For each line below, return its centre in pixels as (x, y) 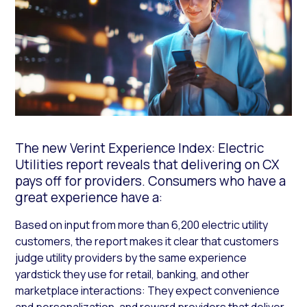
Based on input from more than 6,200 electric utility (142, 224)
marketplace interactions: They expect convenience (148, 290)
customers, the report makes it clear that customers (147, 241)
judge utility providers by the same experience (131, 257)
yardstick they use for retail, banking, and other (133, 274)
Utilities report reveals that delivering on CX (148, 164)
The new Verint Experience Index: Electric (140, 148)
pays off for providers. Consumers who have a (151, 181)
